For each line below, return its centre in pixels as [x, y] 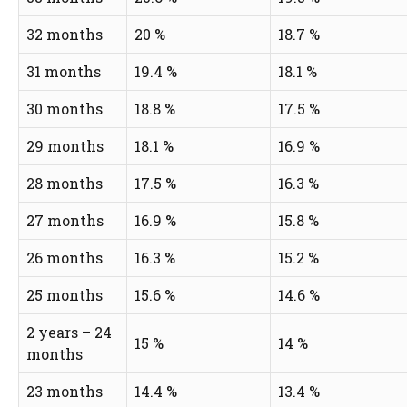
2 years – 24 [69, 332]
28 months [65, 183]
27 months [65, 220]
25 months [65, 294]
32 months [65, 34]
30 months [65, 108]
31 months [64, 71]
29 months [65, 145]
